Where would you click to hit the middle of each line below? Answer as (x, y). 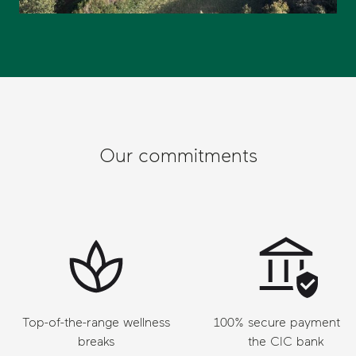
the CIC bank (286, 342)
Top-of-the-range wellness (96, 323)
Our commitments (178, 156)
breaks (96, 342)
